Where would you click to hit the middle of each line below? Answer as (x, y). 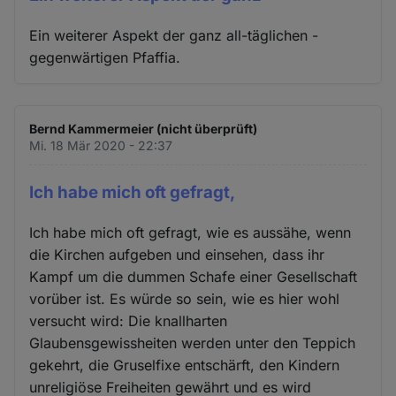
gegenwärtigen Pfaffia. (105, 58)
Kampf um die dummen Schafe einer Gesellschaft (194, 276)
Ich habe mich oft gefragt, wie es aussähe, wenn (190, 232)
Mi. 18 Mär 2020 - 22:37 (101, 146)
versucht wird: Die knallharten (129, 320)
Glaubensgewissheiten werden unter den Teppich (193, 343)
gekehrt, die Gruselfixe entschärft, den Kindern (185, 365)
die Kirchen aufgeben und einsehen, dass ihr (177, 254)
